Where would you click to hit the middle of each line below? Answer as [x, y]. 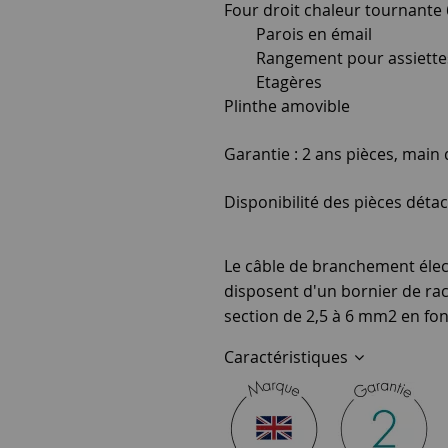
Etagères [273, 82]
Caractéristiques [288, 357]
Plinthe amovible [287, 106]
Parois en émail [298, 34]
